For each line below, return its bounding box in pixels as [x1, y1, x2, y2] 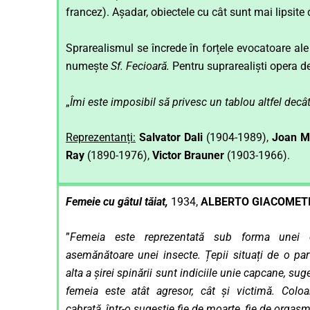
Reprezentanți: [66, 131, 136, 145]
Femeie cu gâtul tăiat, [66, 194, 171, 208]
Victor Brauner [152, 149, 227, 163]
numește [66, 59, 111, 73]
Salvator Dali [139, 131, 203, 145]
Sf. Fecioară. [111, 59, 172, 73]
